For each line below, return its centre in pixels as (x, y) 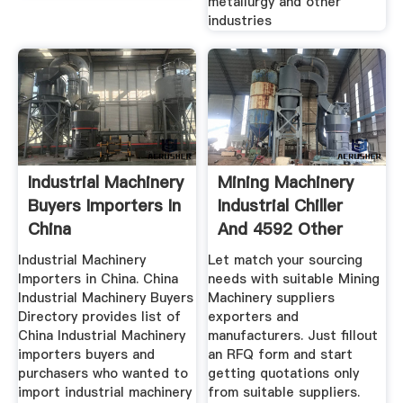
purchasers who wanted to (103, 374)
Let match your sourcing (286, 260)
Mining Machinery (286, 182)
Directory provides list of (99, 317)
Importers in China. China (98, 279)
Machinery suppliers (272, 298)
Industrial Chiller (281, 205)
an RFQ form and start (281, 355)
